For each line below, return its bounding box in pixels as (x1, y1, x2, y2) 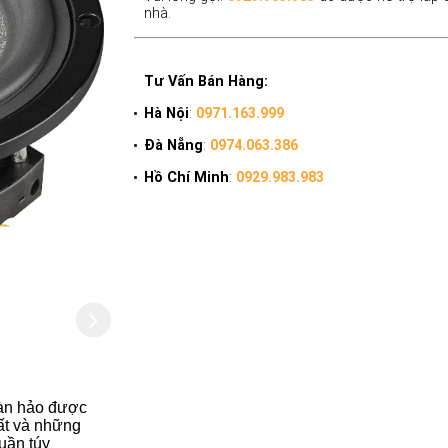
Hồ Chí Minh (144, 168, 229, 186)
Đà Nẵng (144, 136, 203, 154)
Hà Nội (144, 104, 189, 122)
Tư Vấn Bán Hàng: (144, 72, 268, 90)
